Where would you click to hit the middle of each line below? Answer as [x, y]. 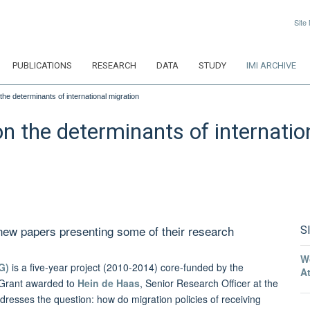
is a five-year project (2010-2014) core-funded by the [126, 267]
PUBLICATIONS [42, 65]
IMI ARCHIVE [271, 65]
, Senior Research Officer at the [209, 283]
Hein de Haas [109, 283]
